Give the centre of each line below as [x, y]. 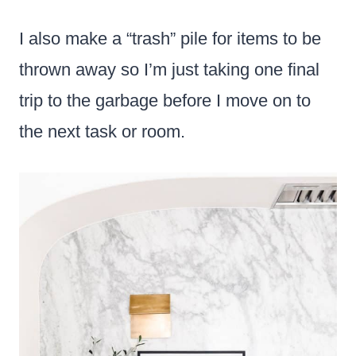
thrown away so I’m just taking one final [169, 69]
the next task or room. [102, 131]
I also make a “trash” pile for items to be [170, 38]
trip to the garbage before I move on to [165, 100]
